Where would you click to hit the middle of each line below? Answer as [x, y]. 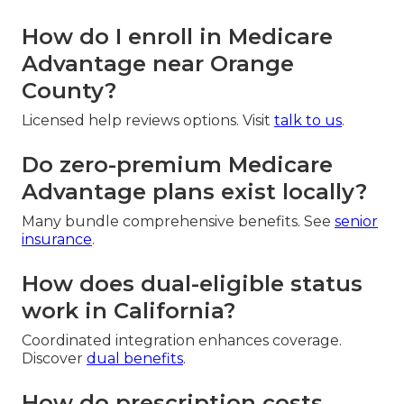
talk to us [308, 121]
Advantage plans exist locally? [194, 192]
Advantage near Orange [158, 64]
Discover [54, 359]
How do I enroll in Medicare [177, 37]
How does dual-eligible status [192, 284]
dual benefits [135, 359]
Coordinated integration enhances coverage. [182, 341]
